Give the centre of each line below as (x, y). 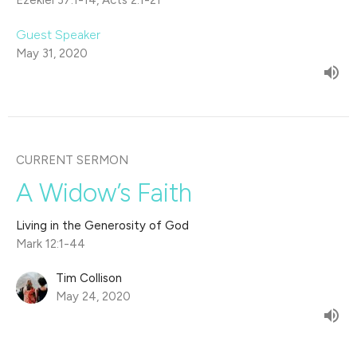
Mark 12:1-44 (51, 244)
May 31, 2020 (52, 54)
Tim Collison (89, 279)
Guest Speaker (58, 35)
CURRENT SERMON (72, 161)
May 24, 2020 (93, 297)
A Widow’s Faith (104, 193)
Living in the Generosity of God (102, 226)
